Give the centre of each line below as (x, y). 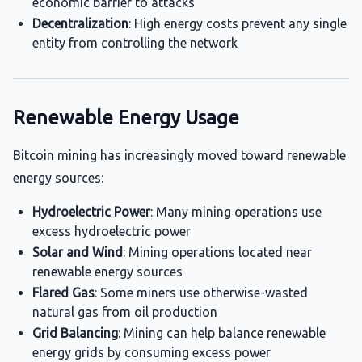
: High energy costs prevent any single (238, 23)
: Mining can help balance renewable (222, 333)
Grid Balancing (75, 333)
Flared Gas (63, 293)
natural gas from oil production (125, 312)
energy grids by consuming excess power (152, 352)
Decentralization (80, 23)
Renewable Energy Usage (126, 118)
